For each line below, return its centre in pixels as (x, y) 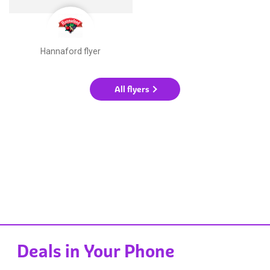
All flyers (132, 89)
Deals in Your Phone (96, 252)
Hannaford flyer (71, 51)
